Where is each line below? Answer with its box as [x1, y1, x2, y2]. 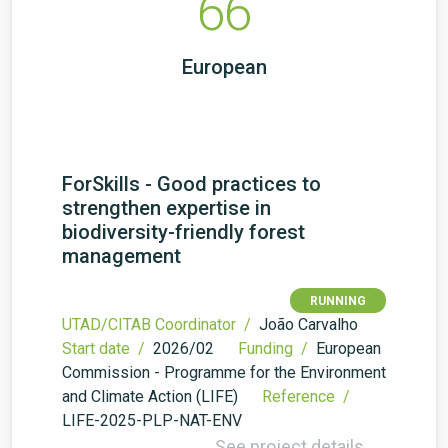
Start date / [62, 339, 149, 358]
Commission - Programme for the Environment [62, 363, 386, 382]
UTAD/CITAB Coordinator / [62, 315, 255, 334]
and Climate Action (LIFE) [62, 387, 238, 406]
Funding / [238, 339, 312, 358]
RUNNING [310, 294, 366, 308]
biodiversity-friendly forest [62, 220, 305, 244]
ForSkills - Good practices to [62, 172, 321, 196]
